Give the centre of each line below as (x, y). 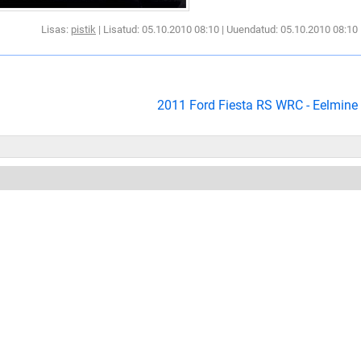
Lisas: (56, 29)
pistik (83, 29)
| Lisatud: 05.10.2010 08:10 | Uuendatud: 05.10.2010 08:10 (227, 29)
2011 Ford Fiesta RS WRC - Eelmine (257, 105)
